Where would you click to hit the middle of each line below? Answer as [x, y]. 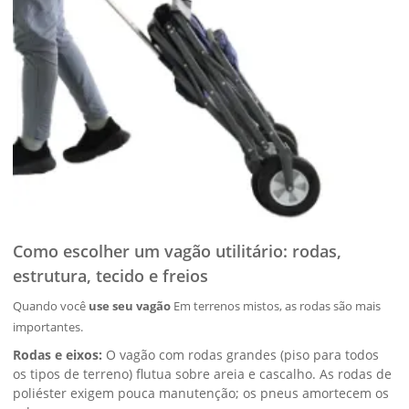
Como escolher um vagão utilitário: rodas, [178, 251]
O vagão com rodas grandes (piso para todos [241, 355]
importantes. [48, 327]
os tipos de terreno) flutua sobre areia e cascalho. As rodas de [203, 374]
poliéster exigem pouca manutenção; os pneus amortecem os [201, 393]
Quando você [51, 306]
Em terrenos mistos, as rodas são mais [276, 306]
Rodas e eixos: [58, 355]
